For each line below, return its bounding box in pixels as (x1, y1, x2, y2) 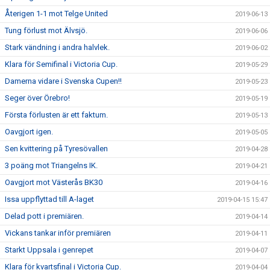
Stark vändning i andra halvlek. (5, 43, 110, 52)
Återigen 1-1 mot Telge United (5, 9, 108, 18)
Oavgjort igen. (5, 127, 53, 136)
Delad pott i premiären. (5, 212, 84, 221)
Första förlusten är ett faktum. (5, 110, 108, 119)
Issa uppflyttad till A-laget (5, 195, 94, 204)
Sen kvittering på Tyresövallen (5, 144, 108, 153)
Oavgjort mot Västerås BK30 (5, 178, 102, 187)
